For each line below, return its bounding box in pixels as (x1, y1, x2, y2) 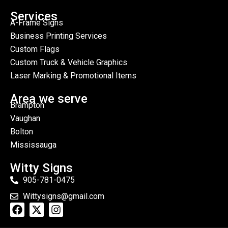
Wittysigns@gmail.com (23, 191, 104, 201)
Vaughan (10, 113, 40, 123)
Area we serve (10, 92, 88, 106)
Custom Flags (10, 44, 60, 54)
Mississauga (10, 140, 56, 150)
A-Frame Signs (10, 18, 63, 27)
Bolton (10, 127, 33, 136)
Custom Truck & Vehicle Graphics (10, 58, 127, 67)
